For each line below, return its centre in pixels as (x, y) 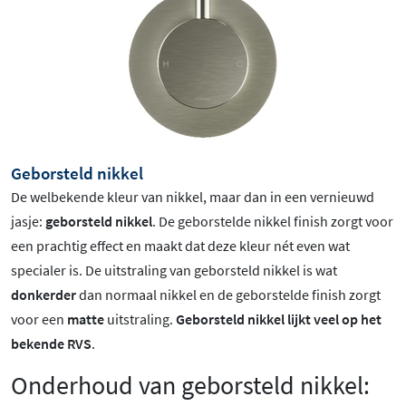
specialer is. (48, 270)
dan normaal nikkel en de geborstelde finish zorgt (228, 294)
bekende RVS (51, 343)
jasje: (28, 221)
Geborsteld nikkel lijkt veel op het (279, 319)
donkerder (43, 294)
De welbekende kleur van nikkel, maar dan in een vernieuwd (193, 196)
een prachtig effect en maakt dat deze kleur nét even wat (180, 245)
